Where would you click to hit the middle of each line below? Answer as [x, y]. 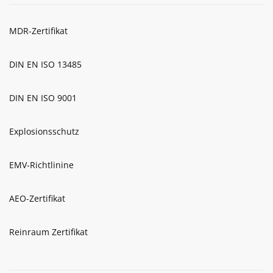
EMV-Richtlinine [41, 165]
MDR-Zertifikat [38, 30]
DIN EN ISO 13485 [45, 64]
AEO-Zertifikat [37, 198]
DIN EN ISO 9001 [43, 97]
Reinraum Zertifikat [48, 232]
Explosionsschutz [44, 131]
